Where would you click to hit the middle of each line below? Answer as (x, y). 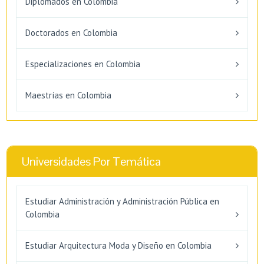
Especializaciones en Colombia (83, 64)
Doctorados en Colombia (71, 32)
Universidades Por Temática (91, 161)
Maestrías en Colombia (68, 95)
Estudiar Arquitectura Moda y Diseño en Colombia (118, 245)
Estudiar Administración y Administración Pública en (122, 201)
